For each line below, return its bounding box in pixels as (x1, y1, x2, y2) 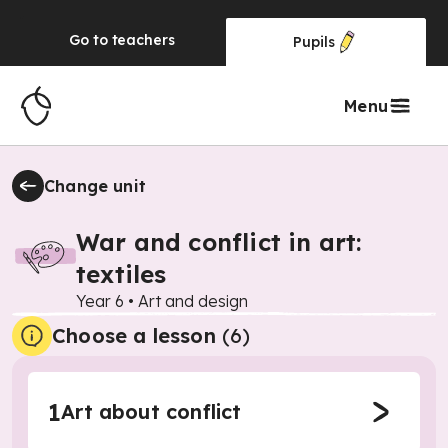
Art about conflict (61, 399, 242, 424)
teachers (111, 31, 175, 49)
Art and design (138, 291, 248, 311)
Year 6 (76, 291, 124, 311)
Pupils (293, 33, 335, 51)
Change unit (44, 176, 147, 196)
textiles (76, 259, 167, 289)
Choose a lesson (52, 323, 216, 348)
